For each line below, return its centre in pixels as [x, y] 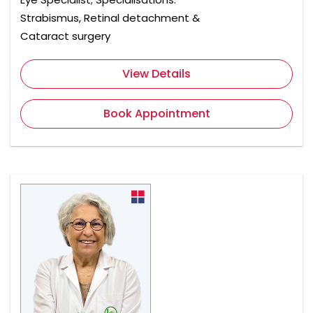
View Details [156, 74]
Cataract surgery [65, 36]
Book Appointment [156, 114]
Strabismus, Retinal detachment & [110, 18]
